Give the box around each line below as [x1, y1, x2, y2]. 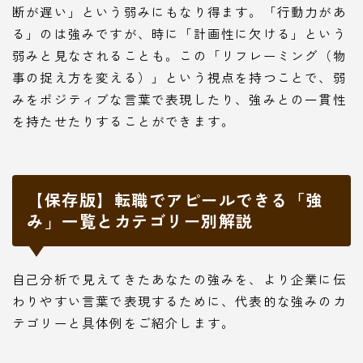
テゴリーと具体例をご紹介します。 [12, 314, 236, 332]
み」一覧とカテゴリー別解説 [27, 209, 254, 233]
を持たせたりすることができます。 [12, 112, 236, 130]
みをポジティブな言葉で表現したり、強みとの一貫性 [12, 90, 347, 109]
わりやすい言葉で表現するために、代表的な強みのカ [12, 292, 347, 310]
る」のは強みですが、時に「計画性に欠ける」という [12, 24, 347, 43]
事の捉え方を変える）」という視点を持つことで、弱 [12, 68, 347, 87]
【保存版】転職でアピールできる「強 [27, 188, 323, 212]
